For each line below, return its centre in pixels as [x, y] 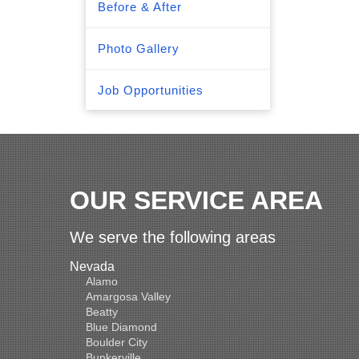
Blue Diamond [121, 327]
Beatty [102, 312]
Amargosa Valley [128, 297]
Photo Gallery [139, 48]
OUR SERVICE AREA [196, 201]
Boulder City [117, 343]
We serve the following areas [173, 238]
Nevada [92, 267]
